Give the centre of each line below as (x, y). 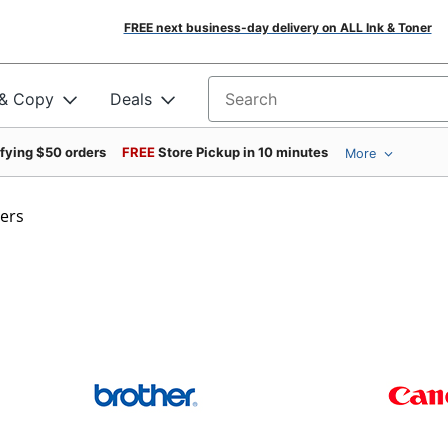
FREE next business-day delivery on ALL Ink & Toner (277, 27)
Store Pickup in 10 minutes (243, 152)
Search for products (284, 105)
